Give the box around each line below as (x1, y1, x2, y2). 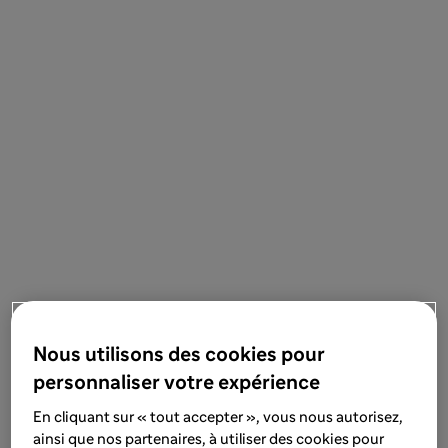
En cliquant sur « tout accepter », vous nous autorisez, (33, 410, 404, 426)
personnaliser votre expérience (33, 373, 321, 394)
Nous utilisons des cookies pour (33, 345, 326, 366)
